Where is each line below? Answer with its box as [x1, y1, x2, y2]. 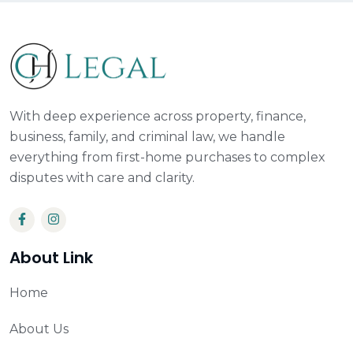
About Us [9, 321, 69, 337]
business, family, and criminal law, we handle [9, 129, 285, 145]
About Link [9, 247, 93, 269]
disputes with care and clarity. [9, 170, 195, 186]
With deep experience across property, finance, [9, 109, 306, 124]
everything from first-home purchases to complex [9, 150, 325, 165]
